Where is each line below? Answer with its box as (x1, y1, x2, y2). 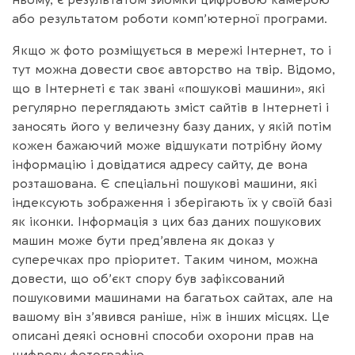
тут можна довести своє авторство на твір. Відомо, (12, 62, 335, 77)
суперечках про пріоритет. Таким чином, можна (12, 252, 318, 267)
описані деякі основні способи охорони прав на (12, 328, 314, 343)
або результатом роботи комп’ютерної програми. (12, 11, 327, 26)
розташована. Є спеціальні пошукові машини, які (12, 176, 317, 191)
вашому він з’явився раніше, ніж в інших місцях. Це (12, 309, 330, 324)
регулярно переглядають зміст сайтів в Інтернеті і (12, 100, 329, 115)
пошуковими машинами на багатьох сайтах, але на (12, 290, 333, 305)
